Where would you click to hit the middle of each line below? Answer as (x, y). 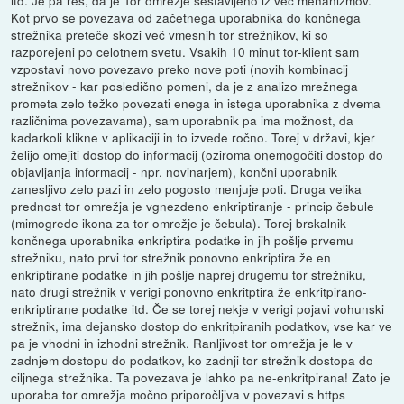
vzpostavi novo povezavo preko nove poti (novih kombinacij (180, 69)
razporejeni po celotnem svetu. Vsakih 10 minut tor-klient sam (185, 52)
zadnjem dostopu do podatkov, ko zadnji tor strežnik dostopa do (193, 360)
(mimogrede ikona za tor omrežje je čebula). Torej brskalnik (179, 223)
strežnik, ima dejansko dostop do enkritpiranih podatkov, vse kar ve (202, 326)
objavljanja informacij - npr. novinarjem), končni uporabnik (174, 172)
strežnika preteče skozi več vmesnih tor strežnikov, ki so (170, 35)
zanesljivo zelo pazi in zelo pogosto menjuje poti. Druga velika (187, 189)
